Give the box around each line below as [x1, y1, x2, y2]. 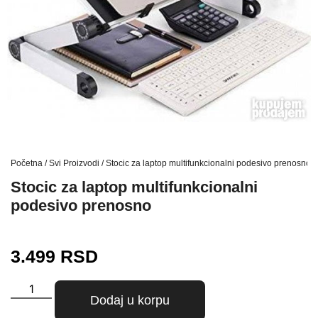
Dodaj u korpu [90, 293, 170, 308]
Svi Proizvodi [49, 158, 99, 169]
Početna [11, 158, 43, 169]
